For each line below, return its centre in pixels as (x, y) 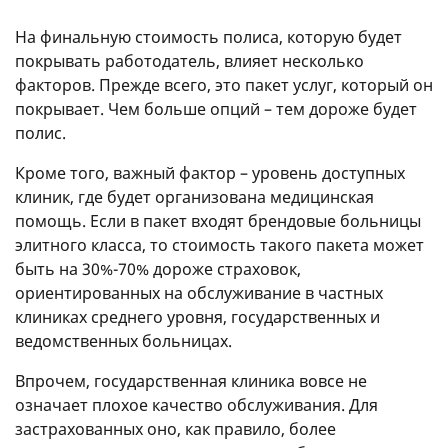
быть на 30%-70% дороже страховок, (158, 268)
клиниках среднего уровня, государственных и (197, 316)
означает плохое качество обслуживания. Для (196, 404)
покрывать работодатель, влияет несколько (189, 60)
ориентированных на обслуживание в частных (199, 292)
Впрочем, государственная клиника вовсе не (191, 380)
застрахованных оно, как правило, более (175, 428)
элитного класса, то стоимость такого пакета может (219, 244)
